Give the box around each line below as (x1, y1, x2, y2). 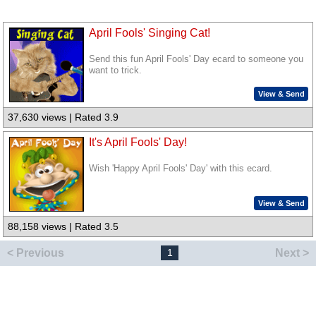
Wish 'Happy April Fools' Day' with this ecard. (89, 164, 273, 174)
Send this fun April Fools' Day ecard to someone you (89, 54, 304, 65)
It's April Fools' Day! (89, 135, 188, 148)
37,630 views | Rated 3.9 (8, 111, 119, 123)
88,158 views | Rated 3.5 (8, 221, 119, 233)
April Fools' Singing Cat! (89, 27, 211, 39)
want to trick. (89, 66, 142, 76)
